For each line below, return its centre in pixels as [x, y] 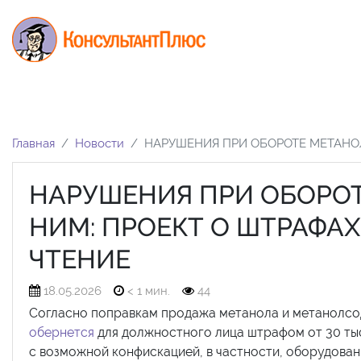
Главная [33, 143]
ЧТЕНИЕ [80, 259]
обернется [62, 332]
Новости [100, 143]
